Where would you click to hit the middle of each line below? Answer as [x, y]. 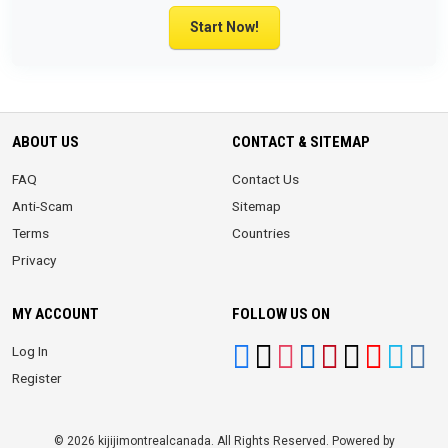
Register [37, 378]
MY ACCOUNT [55, 314]
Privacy [34, 260]
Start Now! [224, 27]
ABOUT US [45, 142]
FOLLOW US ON [281, 314]
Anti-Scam [42, 206]
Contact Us [265, 179]
